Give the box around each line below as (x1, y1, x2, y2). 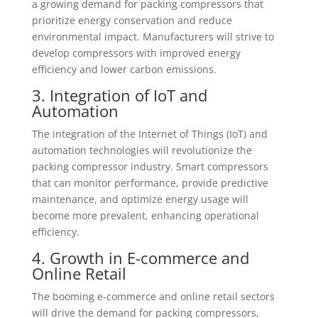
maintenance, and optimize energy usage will (31, 192, 248, 206)
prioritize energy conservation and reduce (31, 13, 232, 27)
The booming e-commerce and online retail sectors (31, 290, 275, 303)
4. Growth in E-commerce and (31, 247, 249, 268)
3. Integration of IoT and (31, 84, 207, 106)
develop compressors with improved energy (31, 46, 241, 60)
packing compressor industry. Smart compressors (31, 160, 268, 173)
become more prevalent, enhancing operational (31, 209, 259, 222)
